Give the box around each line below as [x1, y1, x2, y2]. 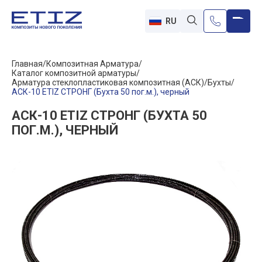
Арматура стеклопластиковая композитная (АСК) [12, 78, 204, 87]
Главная [12, 59, 43, 68]
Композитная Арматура [46, 59, 139, 68]
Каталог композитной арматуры [12, 68, 136, 78]
